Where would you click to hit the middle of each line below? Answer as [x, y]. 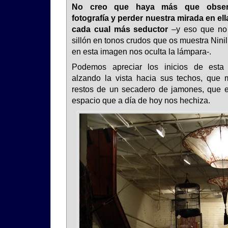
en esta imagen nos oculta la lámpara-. [141, 51]
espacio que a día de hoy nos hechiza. [141, 101]
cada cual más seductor [120, 29]
